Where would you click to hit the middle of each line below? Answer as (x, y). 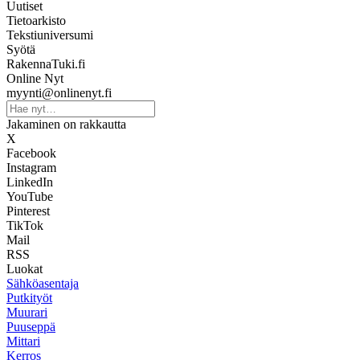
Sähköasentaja (43, 283)
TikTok (25, 225)
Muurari (27, 312)
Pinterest (28, 211)
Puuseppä (31, 326)
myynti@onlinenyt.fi (59, 92)
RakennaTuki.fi (46, 63)
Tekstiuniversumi (50, 35)
